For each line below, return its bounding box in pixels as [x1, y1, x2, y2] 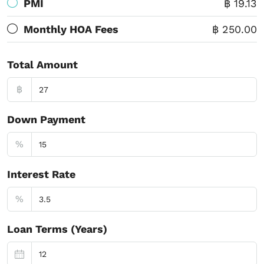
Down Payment [7, 113, 85, 126]
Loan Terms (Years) [7, 223, 107, 235]
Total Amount [7, 58, 78, 71]
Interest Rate [7, 168, 75, 180]
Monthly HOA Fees [24, 23, 118, 35]
